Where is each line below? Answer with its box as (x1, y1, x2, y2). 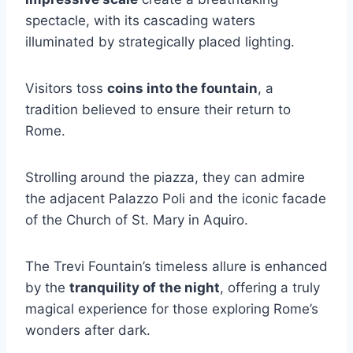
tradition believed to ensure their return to (25, 102, 291, 117)
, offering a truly (220, 280, 320, 295)
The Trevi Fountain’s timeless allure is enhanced (25, 258, 328, 274)
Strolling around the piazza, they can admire (25, 169, 305, 185)
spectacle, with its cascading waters (25, 13, 255, 28)
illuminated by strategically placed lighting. (25, 34, 295, 50)
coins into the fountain (107, 80, 258, 96)
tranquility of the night (69, 280, 220, 295)
